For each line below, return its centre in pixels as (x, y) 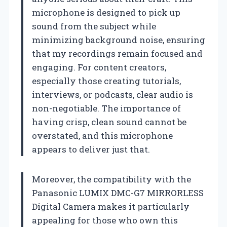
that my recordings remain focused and (117, 53)
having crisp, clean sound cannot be (109, 122)
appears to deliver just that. (91, 149)
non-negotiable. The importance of (106, 108)
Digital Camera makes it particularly (111, 206)
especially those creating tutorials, (106, 81)
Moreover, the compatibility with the (111, 179)
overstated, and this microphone (102, 135)
